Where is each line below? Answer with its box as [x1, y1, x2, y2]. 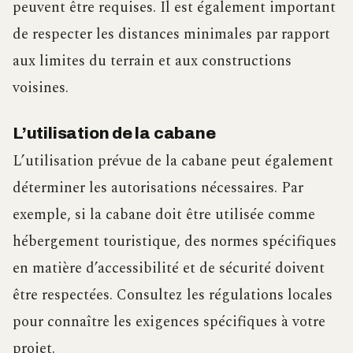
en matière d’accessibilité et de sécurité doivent [13, 257, 325, 281]
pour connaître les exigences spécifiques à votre [13, 310, 325, 334]
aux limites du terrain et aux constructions [13, 50, 292, 72]
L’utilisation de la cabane [13, 124, 216, 143]
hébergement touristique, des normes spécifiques [13, 230, 336, 254]
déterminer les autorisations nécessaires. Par [13, 176, 303, 200]
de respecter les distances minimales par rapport [13, 23, 330, 46]
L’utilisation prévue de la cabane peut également [13, 150, 333, 173]
